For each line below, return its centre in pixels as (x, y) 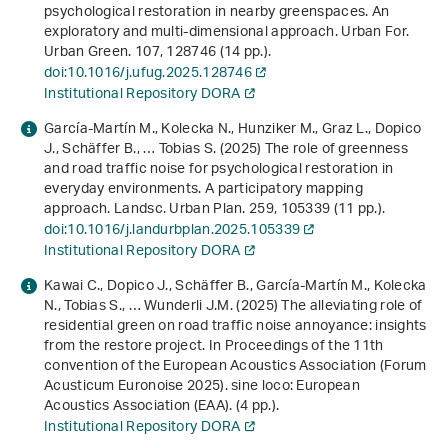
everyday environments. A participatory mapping (203, 190)
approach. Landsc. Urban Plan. (147, 210)
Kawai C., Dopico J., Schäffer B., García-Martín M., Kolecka (235, 287)
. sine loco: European (292, 387)
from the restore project (123, 347)
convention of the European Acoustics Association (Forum (235, 367)
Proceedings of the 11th (304, 347)
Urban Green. (89, 53)
